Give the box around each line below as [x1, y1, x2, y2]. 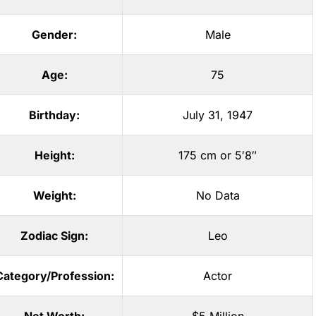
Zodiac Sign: [20, 229, 88, 243]
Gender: [32, 28, 77, 42]
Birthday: [29, 108, 80, 122]
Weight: [32, 188, 76, 202]
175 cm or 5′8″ [178, 148, 257, 162]
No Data [195, 188, 240, 202]
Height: [34, 148, 75, 162]
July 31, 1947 [183, 108, 253, 122]
